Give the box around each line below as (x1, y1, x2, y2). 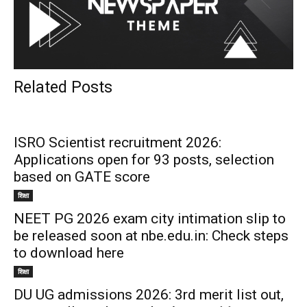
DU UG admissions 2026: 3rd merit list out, (14, 286, 284, 303)
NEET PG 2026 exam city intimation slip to (14, 210, 286, 227)
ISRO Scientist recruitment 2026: (14, 134, 221, 151)
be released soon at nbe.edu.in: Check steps (14, 227, 288, 244)
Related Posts (14, 77, 112, 97)
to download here (14, 244, 124, 261)
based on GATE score (14, 168, 150, 185)
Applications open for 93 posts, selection (14, 151, 274, 168)
